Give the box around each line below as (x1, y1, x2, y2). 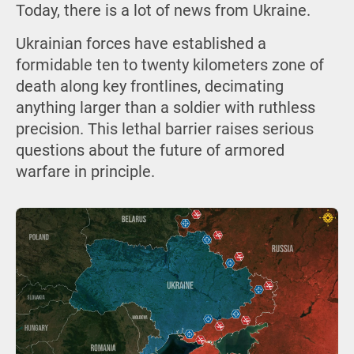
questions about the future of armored (15, 141, 284, 160)
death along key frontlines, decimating (15, 77, 284, 96)
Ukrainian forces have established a (15, 35, 266, 54)
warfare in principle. (15, 163, 155, 182)
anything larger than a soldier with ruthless (15, 99, 315, 118)
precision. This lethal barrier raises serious (15, 120, 314, 139)
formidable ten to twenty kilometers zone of (15, 56, 324, 75)
